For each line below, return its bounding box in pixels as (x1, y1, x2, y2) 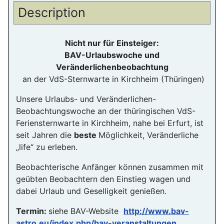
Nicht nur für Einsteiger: (65, 37, 159, 48)
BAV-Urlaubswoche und (64, 49, 159, 60)
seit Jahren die (16, 129, 74, 140)
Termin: (16, 205, 48, 216)
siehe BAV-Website (48, 205, 123, 216)
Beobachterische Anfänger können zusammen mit (16, 161, 203, 172)
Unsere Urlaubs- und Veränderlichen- (16, 93, 156, 104)
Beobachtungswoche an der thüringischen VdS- (16, 105, 195, 116)
